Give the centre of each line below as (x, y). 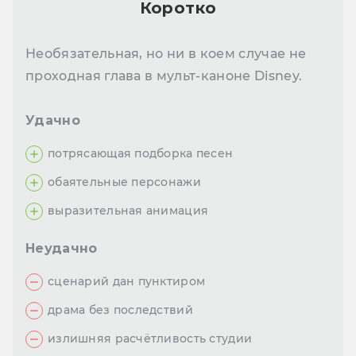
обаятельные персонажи (124, 182)
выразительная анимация (128, 211)
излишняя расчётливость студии (150, 339)
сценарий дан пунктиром (127, 282)
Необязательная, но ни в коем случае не (166, 54)
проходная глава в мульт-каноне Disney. (164, 76)
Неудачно (62, 249)
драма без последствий (120, 310)
